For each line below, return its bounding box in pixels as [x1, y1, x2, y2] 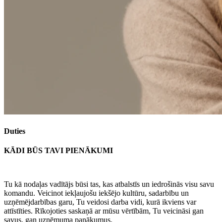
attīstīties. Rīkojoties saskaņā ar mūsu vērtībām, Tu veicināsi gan [4, 207, 204, 216]
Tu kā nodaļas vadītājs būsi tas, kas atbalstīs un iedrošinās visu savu [4, 180, 214, 189]
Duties [4, 126, 25, 135]
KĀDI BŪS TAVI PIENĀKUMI [4, 146, 113, 155]
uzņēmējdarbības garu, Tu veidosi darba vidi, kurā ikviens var [4, 198, 196, 207]
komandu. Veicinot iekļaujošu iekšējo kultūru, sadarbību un [4, 189, 189, 198]
